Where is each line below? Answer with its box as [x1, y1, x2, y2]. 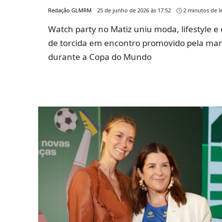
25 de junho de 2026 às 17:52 [97, 6, 171, 14]
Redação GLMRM [48, 6, 92, 14]
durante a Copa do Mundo [48, 51, 152, 63]
